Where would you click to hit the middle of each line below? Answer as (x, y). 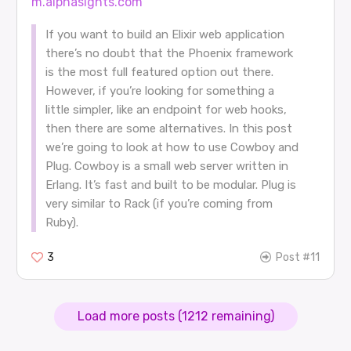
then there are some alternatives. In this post (168, 128)
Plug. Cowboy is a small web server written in (166, 166)
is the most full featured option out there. (159, 72)
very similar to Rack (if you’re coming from (159, 203)
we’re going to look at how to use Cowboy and (172, 147)
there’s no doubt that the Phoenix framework (169, 53)
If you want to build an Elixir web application (165, 34)
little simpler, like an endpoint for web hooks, (166, 109)
